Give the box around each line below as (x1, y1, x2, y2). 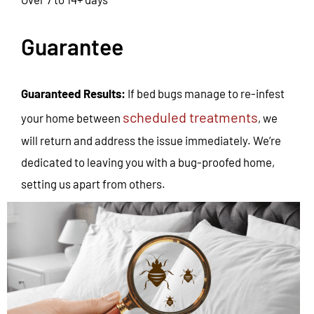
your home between (21, 111, 123, 125)
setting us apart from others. (21, 177, 165, 191)
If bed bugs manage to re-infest (125, 86, 285, 101)
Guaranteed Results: (21, 86, 125, 101)
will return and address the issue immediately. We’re (21, 133, 281, 148)
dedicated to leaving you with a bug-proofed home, (21, 155, 275, 170)
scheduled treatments (123, 109, 258, 126)
